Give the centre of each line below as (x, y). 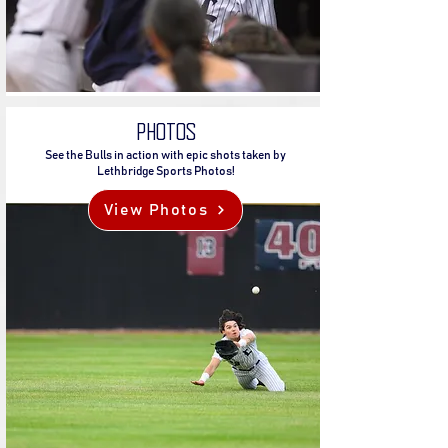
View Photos (156, 209)
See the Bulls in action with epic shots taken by (165, 155)
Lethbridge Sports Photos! (165, 171)
